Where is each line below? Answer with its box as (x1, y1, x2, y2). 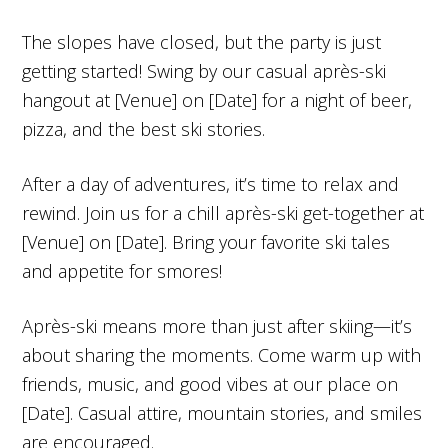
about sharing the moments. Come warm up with (22, 342, 422, 367)
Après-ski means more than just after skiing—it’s (22, 313, 413, 338)
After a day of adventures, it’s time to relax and (22, 171, 400, 196)
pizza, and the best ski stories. (22, 116, 266, 141)
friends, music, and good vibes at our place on (22, 371, 399, 396)
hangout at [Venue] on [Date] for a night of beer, (22, 87, 413, 112)
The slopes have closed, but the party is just (22, 29, 382, 54)
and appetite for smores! (22, 258, 223, 283)
